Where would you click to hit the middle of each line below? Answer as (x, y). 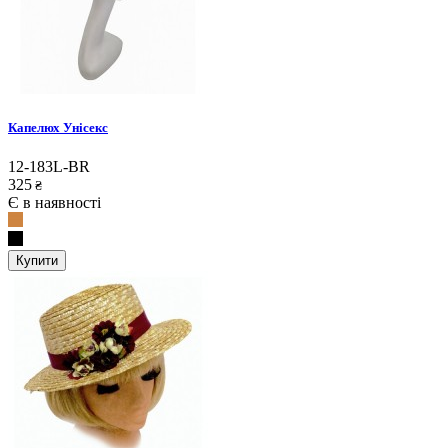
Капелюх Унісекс (58, 127)
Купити (37, 260)
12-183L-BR (49, 166)
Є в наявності (54, 202)
